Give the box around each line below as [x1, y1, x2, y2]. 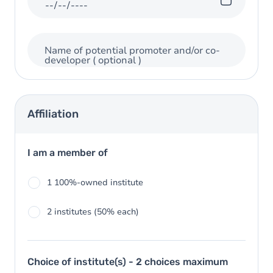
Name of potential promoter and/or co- [44, 44, 220, 57]
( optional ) [93, 54, 141, 67]
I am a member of [27, 147, 108, 158]
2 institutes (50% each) [47, 206, 139, 218]
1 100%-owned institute [47, 177, 143, 188]
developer [44, 54, 93, 67]
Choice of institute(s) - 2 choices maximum [27, 256, 228, 268]
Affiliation [27, 107, 79, 121]
